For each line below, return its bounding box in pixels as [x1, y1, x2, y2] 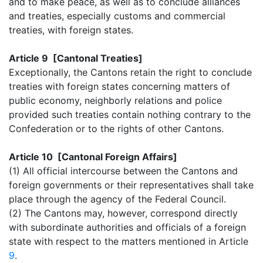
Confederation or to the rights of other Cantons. [9, 122, 224, 134]
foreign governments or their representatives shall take [9, 178, 254, 191]
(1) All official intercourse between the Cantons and [9, 164, 238, 177]
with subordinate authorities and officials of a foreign [9, 221, 246, 233]
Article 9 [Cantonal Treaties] [9, 52, 143, 64]
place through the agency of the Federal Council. [9, 193, 226, 205]
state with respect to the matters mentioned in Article [9, 235, 248, 247]
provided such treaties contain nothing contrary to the [9, 108, 251, 120]
